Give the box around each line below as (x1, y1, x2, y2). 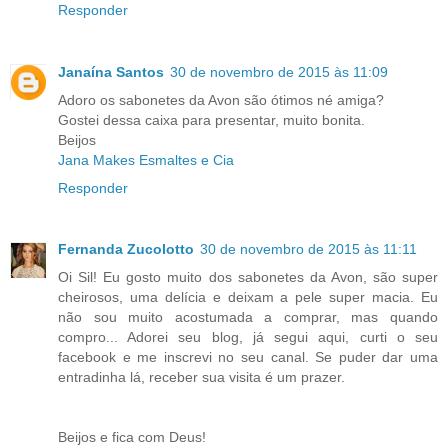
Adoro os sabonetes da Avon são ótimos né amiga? (58, 91, 384, 108)
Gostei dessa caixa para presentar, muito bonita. (58, 111, 365, 128)
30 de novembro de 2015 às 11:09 (170, 63, 388, 80)
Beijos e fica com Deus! (58, 429, 206, 446)
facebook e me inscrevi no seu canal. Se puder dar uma (58, 349, 438, 366)
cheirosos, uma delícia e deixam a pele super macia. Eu (58, 289, 438, 306)
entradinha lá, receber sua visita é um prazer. (58, 369, 345, 386)
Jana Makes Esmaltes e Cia (58, 151, 234, 168)
